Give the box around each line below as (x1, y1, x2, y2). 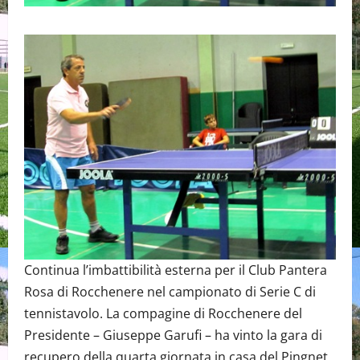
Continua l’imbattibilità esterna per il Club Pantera (24, 261, 327, 280)
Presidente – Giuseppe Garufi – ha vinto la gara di (24, 326, 322, 345)
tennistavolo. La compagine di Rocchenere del (24, 305, 302, 323)
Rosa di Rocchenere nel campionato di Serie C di (24, 283, 316, 301)
